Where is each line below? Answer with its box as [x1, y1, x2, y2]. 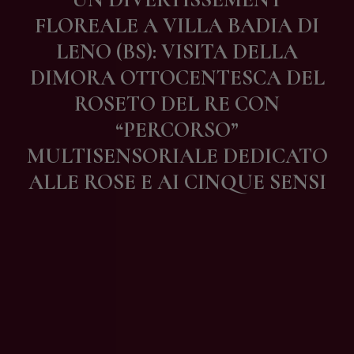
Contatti [66, 3, 127, 24]
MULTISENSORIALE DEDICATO [26, 143, 328, 170]
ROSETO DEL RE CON [74, 91, 280, 118]
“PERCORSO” [115, 117, 239, 144]
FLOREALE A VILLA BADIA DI [35, 13, 319, 40]
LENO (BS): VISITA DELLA [56, 39, 298, 66]
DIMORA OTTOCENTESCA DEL [29, 65, 325, 92]
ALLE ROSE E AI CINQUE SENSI [28, 169, 326, 196]
